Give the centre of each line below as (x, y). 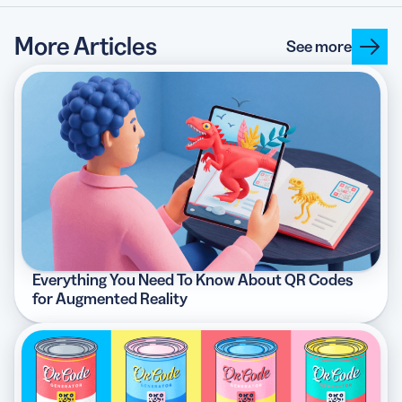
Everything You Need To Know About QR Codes (192, 280)
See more (319, 46)
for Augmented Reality (110, 299)
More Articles (86, 46)
